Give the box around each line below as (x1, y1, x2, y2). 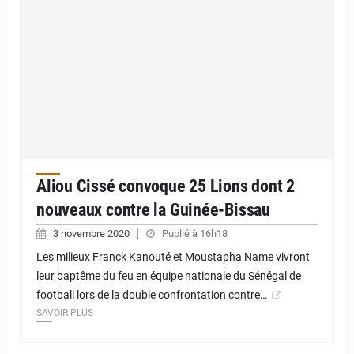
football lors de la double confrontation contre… (36, 288, 267, 302)
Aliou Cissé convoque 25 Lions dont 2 (36, 176, 296, 197)
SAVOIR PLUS (36, 307, 93, 319)
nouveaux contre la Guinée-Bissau (36, 200, 270, 220)
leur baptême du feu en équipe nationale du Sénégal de (36, 269, 301, 283)
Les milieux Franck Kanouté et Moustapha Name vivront (36, 250, 310, 264)
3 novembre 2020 (53, 228, 132, 240)
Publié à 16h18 (162, 228, 228, 240)
